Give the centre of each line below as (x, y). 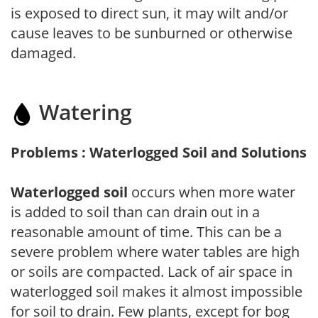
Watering (83, 111)
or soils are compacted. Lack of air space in (152, 271)
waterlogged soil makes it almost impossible (157, 291)
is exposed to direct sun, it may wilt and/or (149, 13)
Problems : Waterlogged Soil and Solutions (159, 152)
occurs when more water (212, 192)
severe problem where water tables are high (155, 251)
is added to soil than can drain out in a (135, 212)
